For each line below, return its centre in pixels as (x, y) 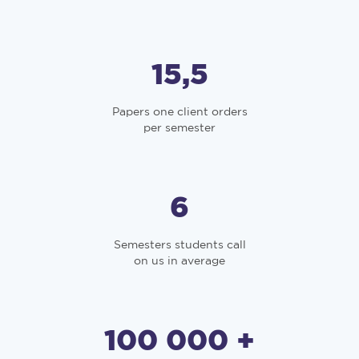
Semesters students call (179, 244)
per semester (179, 127)
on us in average (179, 260)
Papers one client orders (179, 111)
